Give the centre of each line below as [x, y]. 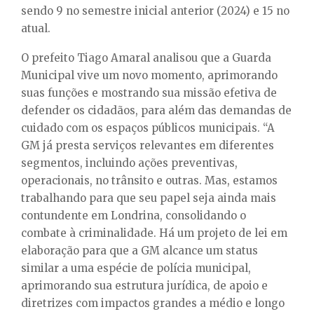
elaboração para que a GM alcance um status [139, 250]
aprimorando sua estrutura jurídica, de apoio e [144, 285]
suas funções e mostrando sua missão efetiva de [149, 93]
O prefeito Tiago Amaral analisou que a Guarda [146, 57]
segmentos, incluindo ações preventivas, [129, 163]
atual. [36, 28]
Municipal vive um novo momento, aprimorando [149, 75]
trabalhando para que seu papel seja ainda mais [149, 198]
